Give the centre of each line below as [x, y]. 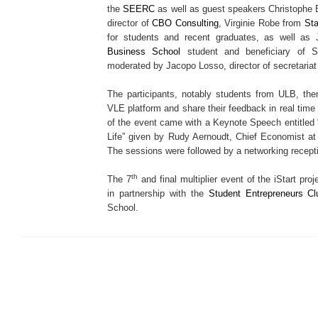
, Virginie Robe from [261, 23]
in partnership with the [158, 193]
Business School [144, 51]
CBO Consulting [185, 23]
